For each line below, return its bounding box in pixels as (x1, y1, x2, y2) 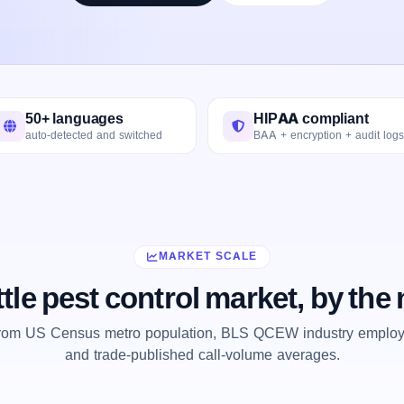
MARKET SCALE (158, 250, 258, 263)
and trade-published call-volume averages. (64, 345, 340, 364)
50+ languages (25, 108, 124, 127)
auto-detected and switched (25, 127, 162, 142)
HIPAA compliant (253, 108, 369, 127)
